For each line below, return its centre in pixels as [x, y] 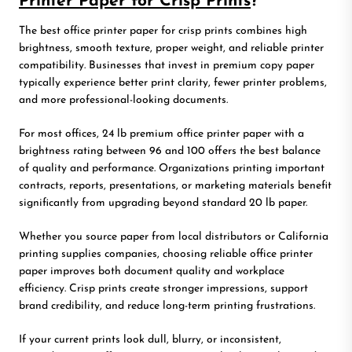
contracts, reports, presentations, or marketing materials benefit [175, 185]
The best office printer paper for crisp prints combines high [163, 31]
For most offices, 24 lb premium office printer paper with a [161, 134]
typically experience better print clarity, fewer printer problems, [173, 82]
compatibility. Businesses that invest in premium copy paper [167, 65]
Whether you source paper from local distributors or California [174, 236]
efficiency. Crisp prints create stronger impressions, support [163, 288]
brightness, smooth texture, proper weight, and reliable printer [171, 48]
